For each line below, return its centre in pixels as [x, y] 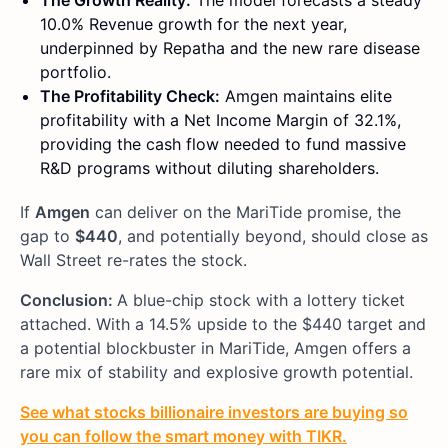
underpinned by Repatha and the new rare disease [230, 48]
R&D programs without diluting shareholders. [209, 168]
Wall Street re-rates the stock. [133, 260]
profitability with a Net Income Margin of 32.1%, [220, 120]
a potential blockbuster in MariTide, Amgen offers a [215, 348]
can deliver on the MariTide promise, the [245, 212]
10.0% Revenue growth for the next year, [193, 24]
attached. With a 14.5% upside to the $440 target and [223, 324]
